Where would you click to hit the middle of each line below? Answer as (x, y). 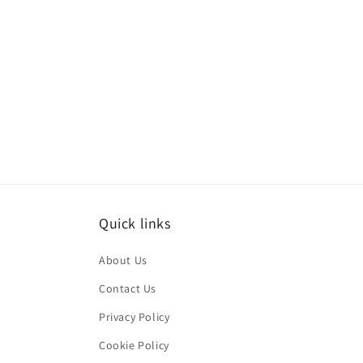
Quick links (135, 223)
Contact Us (128, 288)
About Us (123, 260)
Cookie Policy (134, 345)
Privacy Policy (135, 317)
